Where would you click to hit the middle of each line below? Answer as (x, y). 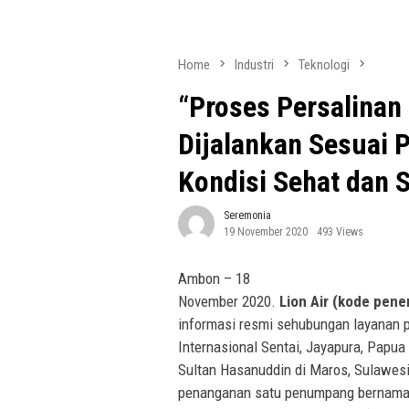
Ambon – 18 (214, 279)
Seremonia (247, 216)
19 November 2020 (266, 232)
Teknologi (324, 65)
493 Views (340, 232)
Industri (254, 65)
